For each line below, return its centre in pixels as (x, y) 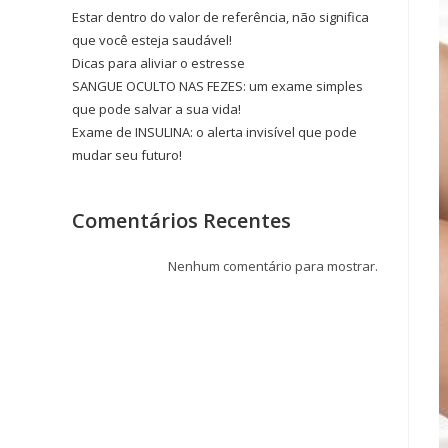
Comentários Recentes (181, 220)
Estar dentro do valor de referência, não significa (220, 16)
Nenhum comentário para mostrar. (273, 265)
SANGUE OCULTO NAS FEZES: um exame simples (217, 85)
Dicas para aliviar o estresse (158, 62)
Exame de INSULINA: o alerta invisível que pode (214, 131)
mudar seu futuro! (127, 154)
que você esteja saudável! (152, 39)
